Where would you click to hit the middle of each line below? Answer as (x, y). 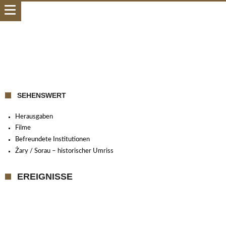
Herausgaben (34, 117)
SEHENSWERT (42, 95)
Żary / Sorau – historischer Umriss (64, 151)
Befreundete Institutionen (52, 140)
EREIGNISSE (45, 177)
